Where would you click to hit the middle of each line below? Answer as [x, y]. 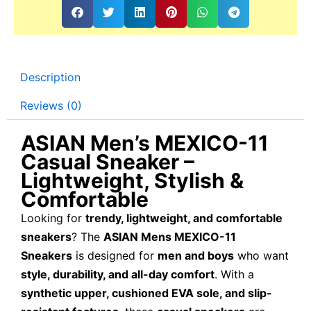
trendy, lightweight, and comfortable [184, 218]
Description [51, 77]
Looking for [53, 218]
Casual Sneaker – [108, 161]
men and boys [196, 255]
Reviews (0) [51, 106]
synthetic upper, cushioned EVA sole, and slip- [146, 293]
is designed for [115, 255]
